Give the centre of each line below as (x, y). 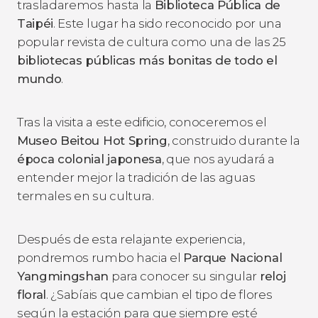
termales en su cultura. (86, 196)
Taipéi (35, 23)
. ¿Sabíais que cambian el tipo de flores (159, 294)
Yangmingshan (63, 276)
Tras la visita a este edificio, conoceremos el (142, 122)
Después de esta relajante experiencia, (131, 239)
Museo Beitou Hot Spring (92, 140)
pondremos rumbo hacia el (100, 257)
